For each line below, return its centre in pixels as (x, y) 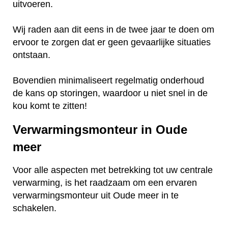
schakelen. (36, 208)
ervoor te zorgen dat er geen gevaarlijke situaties (112, 42)
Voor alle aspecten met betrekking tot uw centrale (113, 170)
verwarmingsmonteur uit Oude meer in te (96, 196)
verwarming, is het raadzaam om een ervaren (105, 183)
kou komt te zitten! (50, 106)
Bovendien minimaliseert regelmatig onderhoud (108, 80)
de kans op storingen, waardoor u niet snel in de (110, 93)
